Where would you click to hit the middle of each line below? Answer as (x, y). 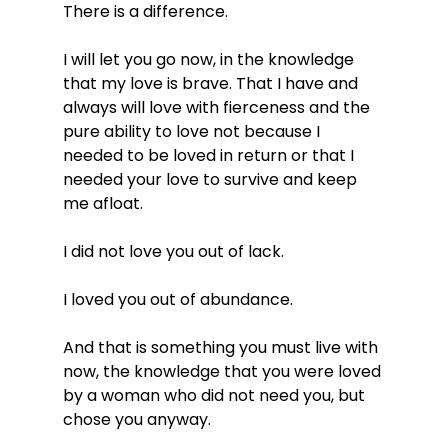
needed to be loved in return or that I (210, 155)
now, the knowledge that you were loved (223, 371)
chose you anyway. (136, 419)
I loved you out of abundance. (177, 299)
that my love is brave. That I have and (212, 83)
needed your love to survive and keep (211, 179)
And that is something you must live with (222, 347)
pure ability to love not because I (193, 131)
